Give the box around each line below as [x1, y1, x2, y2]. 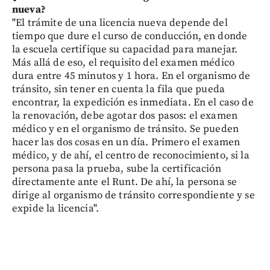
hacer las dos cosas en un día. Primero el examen [12, 135, 240, 149]
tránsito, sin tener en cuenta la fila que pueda [12, 82, 225, 96]
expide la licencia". [12, 201, 99, 215]
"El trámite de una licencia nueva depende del [12, 16, 228, 30]
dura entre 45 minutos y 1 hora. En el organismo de [12, 69, 251, 83]
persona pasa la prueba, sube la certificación [12, 162, 221, 175]
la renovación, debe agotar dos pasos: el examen [12, 108, 238, 122]
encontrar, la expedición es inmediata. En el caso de [12, 95, 254, 109]
